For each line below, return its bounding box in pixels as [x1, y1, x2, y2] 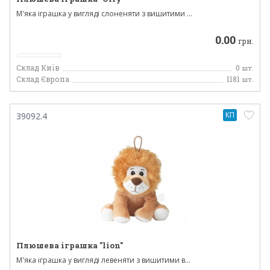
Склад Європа [16, 74, 69, 84]
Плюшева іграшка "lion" [16, 240, 123, 251]
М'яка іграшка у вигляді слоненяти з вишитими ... [16, 8, 192, 19]
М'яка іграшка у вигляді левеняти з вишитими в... [16, 255, 190, 265]
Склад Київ [16, 63, 60, 72]
